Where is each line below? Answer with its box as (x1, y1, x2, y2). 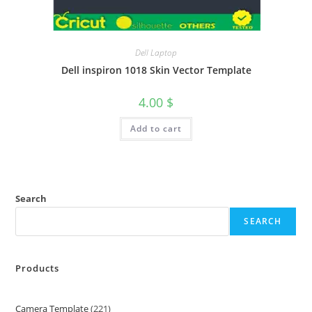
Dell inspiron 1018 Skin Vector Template (61, 63, 251, 77)
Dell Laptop (135, 46, 177, 58)
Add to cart (130, 122, 182, 134)
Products (15, 262, 60, 275)
